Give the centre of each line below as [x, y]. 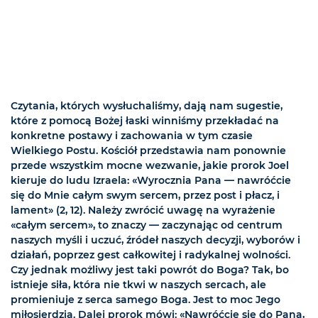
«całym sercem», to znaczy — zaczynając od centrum [147, 225]
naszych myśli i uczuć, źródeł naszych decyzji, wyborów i [155, 240]
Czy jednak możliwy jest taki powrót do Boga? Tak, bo [150, 270]
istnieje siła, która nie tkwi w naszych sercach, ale [138, 285]
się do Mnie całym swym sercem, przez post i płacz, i [145, 196]
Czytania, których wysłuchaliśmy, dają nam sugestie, [147, 106]
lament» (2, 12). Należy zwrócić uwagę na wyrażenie [143, 210]
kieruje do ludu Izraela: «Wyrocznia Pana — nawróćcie [151, 181]
